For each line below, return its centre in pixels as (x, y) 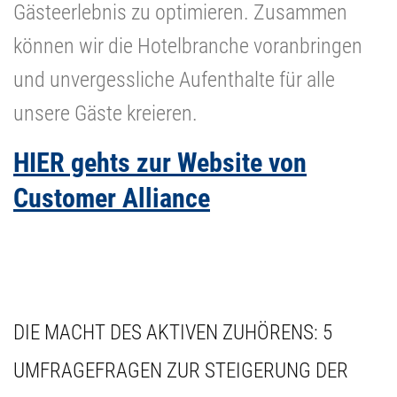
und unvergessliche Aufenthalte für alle (174, 79)
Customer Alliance (112, 198)
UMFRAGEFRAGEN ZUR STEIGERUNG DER (181, 370)
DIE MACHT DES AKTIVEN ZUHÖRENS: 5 (173, 332)
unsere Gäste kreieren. (105, 113)
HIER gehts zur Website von (160, 162)
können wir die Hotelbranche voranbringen (188, 46)
